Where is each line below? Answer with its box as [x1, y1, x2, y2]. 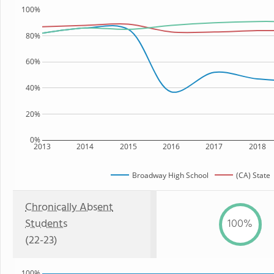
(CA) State [236, 169, 270, 180]
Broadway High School [132, 169, 209, 180]
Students [25, 215, 67, 233]
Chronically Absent [25, 199, 113, 217]
